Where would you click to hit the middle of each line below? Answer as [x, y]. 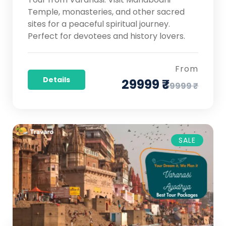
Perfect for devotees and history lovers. [106, 36]
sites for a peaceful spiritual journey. [99, 24]
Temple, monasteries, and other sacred [106, 12]
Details [56, 79]
